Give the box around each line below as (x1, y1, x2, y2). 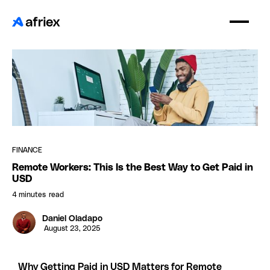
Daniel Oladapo (42, 215, 102, 224)
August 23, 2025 (44, 225, 101, 233)
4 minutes (12, 191, 46, 199)
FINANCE (12, 146, 42, 154)
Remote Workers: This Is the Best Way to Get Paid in (12, 163, 253, 173)
